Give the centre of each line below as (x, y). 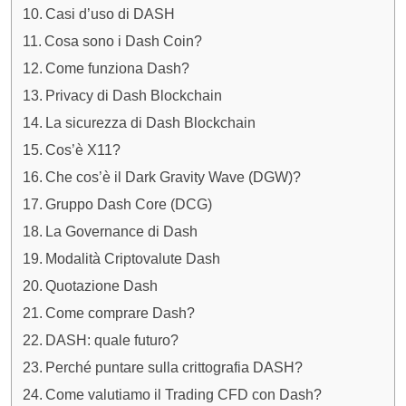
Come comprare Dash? (121, 313)
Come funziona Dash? (118, 68)
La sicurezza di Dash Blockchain (151, 123)
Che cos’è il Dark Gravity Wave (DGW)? (174, 177)
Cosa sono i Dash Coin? (124, 41)
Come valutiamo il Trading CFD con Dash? (184, 395)
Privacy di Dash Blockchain (134, 96)
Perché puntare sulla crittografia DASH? (174, 367)
